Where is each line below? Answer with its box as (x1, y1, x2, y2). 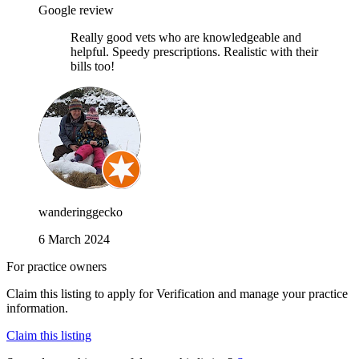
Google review (38, 2, 114, 17)
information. (6, 301, 68, 315)
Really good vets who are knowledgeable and (71, 30, 301, 44)
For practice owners (6, 259, 107, 273)
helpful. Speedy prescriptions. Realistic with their (71, 44, 318, 58)
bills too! (71, 58, 115, 73)
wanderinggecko (38, 204, 123, 219)
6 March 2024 (38, 232, 110, 246)
